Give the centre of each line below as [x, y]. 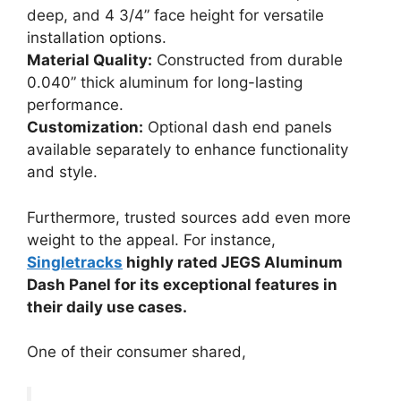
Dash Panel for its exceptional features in [182, 284]
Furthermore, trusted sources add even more [189, 217]
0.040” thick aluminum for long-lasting [165, 83]
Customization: [85, 128]
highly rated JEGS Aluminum [233, 262]
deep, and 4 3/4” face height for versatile [175, 16]
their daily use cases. [107, 307]
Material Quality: [90, 60]
